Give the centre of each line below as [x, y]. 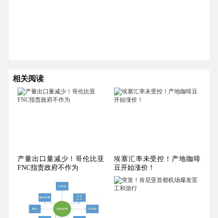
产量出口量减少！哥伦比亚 [61, 159]
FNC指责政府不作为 [48, 167]
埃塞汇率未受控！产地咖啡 [157, 159]
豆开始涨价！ [134, 167]
